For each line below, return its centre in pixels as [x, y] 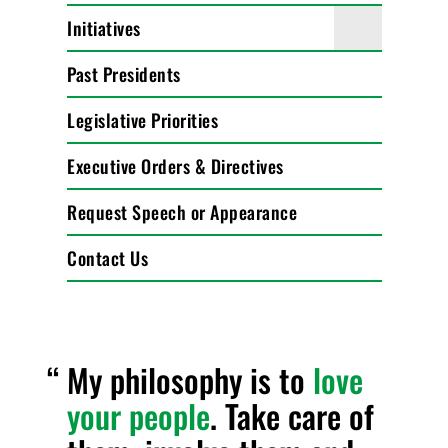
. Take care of [292, 415]
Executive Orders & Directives [175, 166]
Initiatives [104, 28]
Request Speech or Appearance [182, 212]
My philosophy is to [190, 379]
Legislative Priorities [143, 120]
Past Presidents [124, 74]
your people [139, 415]
